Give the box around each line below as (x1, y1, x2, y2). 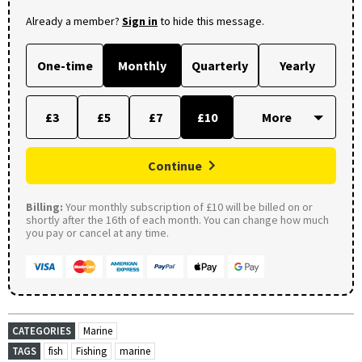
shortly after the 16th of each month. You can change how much (26, 212, 329, 227)
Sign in (122, 13, 158, 28)
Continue (148, 157, 202, 174)
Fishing (76, 343, 107, 358)
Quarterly (192, 57, 248, 74)
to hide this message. (158, 13, 264, 28)
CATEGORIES (12, 323, 71, 338)
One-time (36, 57, 93, 74)
